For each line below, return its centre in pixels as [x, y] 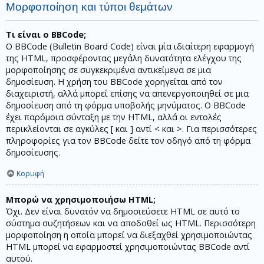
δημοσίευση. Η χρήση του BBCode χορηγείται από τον [114, 82]
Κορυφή [30, 173]
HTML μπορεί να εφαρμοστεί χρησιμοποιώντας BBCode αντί [128, 246]
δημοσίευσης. [33, 153]
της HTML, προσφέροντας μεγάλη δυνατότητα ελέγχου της [124, 58]
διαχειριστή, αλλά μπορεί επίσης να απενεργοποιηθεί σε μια [127, 94]
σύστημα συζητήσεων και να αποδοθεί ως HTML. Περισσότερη [131, 223]
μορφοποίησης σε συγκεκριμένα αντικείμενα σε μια [108, 70]
